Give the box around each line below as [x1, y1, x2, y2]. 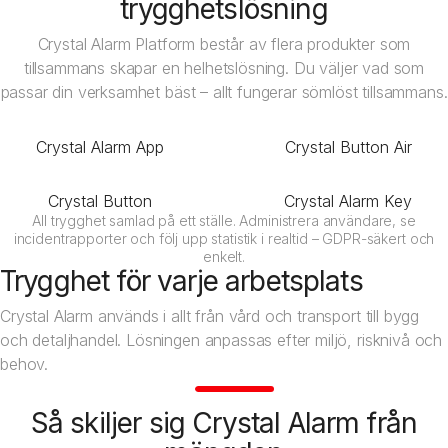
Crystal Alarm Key [284, 191, 412, 211]
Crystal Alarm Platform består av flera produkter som [37, 34, 411, 54]
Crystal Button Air [284, 137, 412, 157]
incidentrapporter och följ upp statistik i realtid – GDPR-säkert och [13, 230, 435, 247]
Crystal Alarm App [36, 137, 164, 157]
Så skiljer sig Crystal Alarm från [30, 406, 418, 440]
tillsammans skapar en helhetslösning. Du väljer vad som [23, 58, 425, 78]
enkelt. [202, 248, 246, 265]
